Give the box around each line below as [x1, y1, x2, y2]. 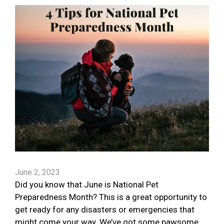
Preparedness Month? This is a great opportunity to [15, 192, 207, 202]
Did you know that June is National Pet [15, 179, 158, 190]
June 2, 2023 [15, 167, 60, 177]
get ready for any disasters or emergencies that [15, 204, 194, 215]
